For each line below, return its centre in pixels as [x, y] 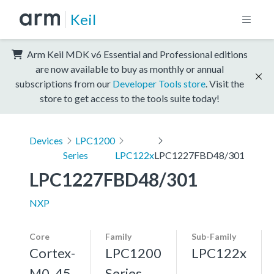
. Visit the [225, 83]
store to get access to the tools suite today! [130, 98]
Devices [46, 140]
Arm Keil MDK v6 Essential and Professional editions [136, 54]
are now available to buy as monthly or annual [130, 68]
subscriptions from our [64, 83]
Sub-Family [214, 236]
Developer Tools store [159, 83]
